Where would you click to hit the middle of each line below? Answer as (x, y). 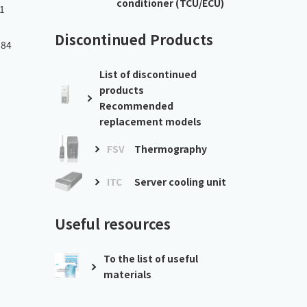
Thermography (171, 148)
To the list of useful (151, 258)
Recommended (137, 106)
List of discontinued (148, 74)
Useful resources (113, 224)
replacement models (151, 121)
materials (128, 274)
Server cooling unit (180, 181)
